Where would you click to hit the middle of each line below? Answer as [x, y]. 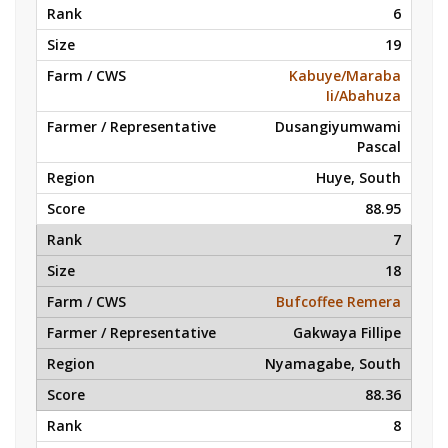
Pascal [379, 146]
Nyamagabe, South [333, 363]
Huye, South [358, 177]
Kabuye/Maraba [345, 75]
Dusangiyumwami [338, 126]
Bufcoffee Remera [338, 301]
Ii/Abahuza [363, 95]
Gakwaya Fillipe [347, 332]
